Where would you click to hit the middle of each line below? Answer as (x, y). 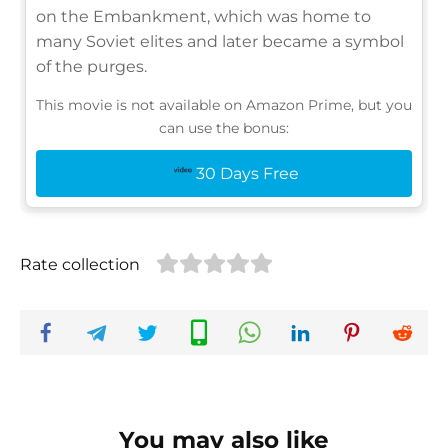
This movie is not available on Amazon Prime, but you (224, 104)
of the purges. (91, 66)
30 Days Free (247, 173)
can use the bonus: (224, 127)
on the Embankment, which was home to (203, 16)
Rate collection (80, 264)
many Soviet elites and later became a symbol (220, 41)
